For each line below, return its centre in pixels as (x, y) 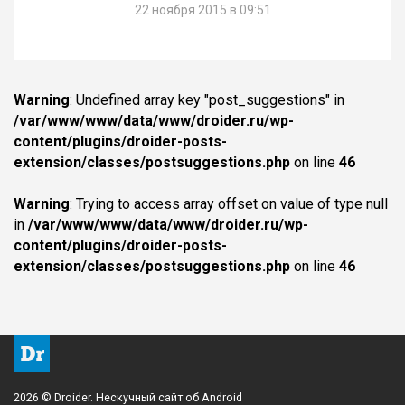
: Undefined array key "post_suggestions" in (207, 99)
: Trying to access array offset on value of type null (229, 203)
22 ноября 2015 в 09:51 (202, 9)
